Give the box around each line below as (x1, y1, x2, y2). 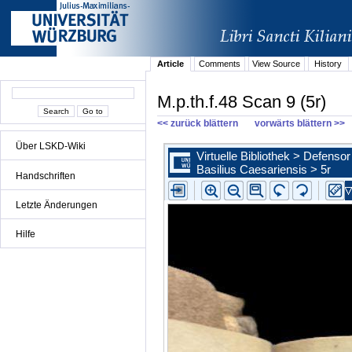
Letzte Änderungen (16, 199, 97, 211)
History (314, 59, 343, 69)
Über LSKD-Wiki (16, 141, 86, 152)
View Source (252, 59, 301, 69)
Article (157, 59, 185, 69)
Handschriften (16, 170, 75, 181)
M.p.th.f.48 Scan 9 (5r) (157, 91, 326, 112)
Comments (198, 59, 240, 69)
